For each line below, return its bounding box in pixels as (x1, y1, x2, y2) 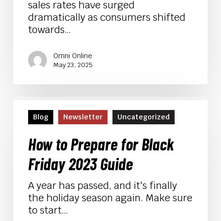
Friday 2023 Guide (28, 153, 133, 174)
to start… (28, 204, 68, 217)
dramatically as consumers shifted (28, 11, 185, 24)
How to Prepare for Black (28, 134, 174, 154)
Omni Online (53, 51, 92, 60)
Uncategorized (117, 112, 170, 121)
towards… (28, 23, 71, 36)
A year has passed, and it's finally (28, 179, 177, 192)
